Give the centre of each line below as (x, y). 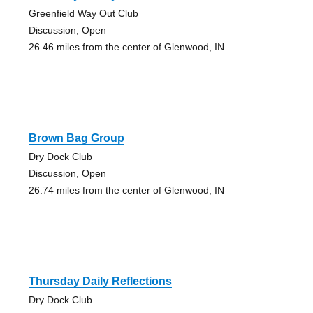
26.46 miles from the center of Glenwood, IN (126, 46)
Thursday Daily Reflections (100, 281)
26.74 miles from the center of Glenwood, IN (126, 190)
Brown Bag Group (76, 138)
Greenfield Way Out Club (83, 13)
